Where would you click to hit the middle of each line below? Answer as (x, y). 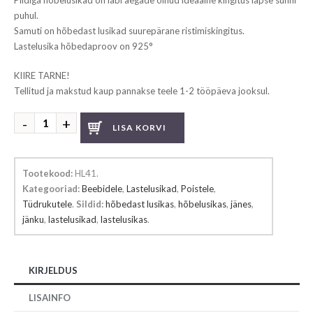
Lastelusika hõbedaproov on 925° (83, 46)
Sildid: (90, 204)
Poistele (197, 189)
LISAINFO (50, 298)
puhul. (26, 15)
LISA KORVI (139, 128)
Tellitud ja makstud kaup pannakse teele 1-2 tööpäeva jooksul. (142, 91)
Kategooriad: (51, 189)
